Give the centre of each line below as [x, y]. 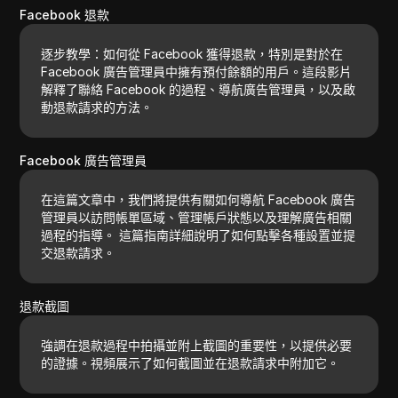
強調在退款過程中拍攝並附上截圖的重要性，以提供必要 [197, 345]
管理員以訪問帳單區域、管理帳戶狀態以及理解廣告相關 [197, 217]
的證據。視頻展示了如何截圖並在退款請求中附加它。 [191, 362]
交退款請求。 [79, 252]
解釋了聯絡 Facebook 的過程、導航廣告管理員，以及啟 [199, 89]
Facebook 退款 [65, 14]
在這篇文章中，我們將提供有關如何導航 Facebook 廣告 [199, 199]
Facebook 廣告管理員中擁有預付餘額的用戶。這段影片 [197, 71]
